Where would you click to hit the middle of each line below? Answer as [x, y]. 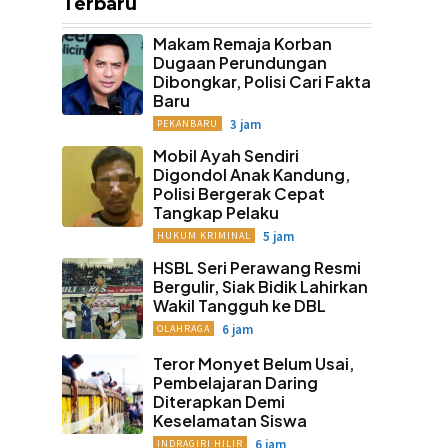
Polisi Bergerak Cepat [238, 193]
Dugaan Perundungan [239, 62]
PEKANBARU [187, 123]
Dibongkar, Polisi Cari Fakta [261, 81]
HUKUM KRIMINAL [203, 235]
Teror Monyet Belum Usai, [253, 363]
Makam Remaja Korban [242, 43]
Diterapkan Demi [218, 401]
